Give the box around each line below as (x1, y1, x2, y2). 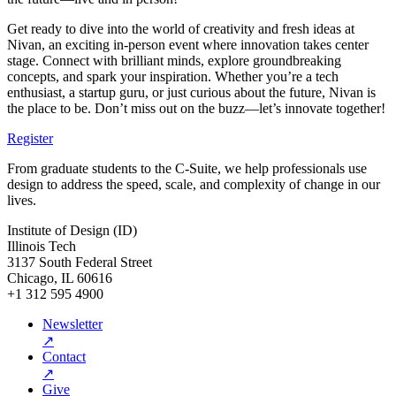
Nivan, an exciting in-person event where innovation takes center (7, 36, 369, 52)
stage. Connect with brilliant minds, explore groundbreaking (7, 52, 341, 68)
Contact (42, 348, 86, 364)
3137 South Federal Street (7, 254, 152, 270)
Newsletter (42, 316, 103, 331)
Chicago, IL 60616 (7, 270, 112, 286)
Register (7, 130, 53, 146)
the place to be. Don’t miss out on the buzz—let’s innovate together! (7, 100, 385, 116)
